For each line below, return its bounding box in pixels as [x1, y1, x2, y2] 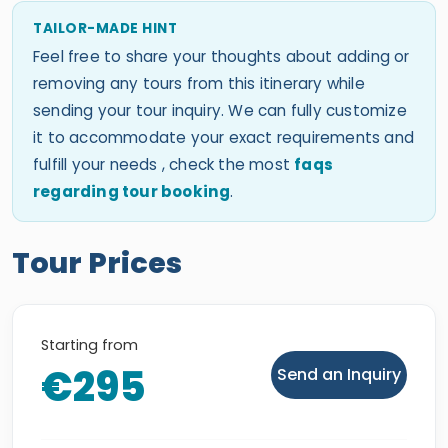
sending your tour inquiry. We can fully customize [33, 100, 407, 121]
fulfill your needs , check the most [33, 154, 295, 175]
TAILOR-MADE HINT [33, 19, 177, 38]
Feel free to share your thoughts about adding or [33, 46, 410, 67]
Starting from [41, 335, 138, 355]
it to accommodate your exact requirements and [33, 127, 415, 148]
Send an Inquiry [277, 363, 401, 386]
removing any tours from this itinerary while [33, 73, 365, 94]
